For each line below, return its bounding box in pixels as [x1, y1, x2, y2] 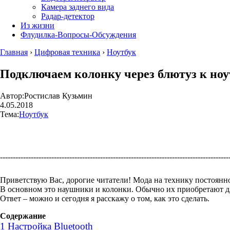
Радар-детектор [41, 12, 94, 21]
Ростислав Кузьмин [24, 91, 92, 100]
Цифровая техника [34, 48, 100, 56]
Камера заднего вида [41, 3, 114, 11]
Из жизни [21, 21, 54, 30]
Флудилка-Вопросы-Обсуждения [21, 30, 136, 39]
